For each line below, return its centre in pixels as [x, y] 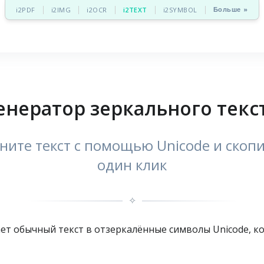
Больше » [230, 10]
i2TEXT [135, 10]
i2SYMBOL [180, 10]
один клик [132, 165]
